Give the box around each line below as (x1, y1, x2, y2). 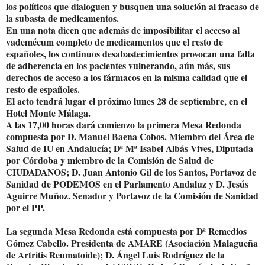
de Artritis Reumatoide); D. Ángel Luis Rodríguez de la (6, 247, 225, 261)
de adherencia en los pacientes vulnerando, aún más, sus (6, 58, 230, 72)
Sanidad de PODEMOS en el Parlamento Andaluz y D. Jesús (6, 176, 248, 190)
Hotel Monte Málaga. (6, 105, 91, 119)
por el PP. (6, 200, 45, 214)
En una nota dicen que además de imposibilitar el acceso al (6, 22, 240, 37)
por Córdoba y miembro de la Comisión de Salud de (6, 153, 214, 167)
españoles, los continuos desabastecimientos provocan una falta (6, 46, 255, 60)
